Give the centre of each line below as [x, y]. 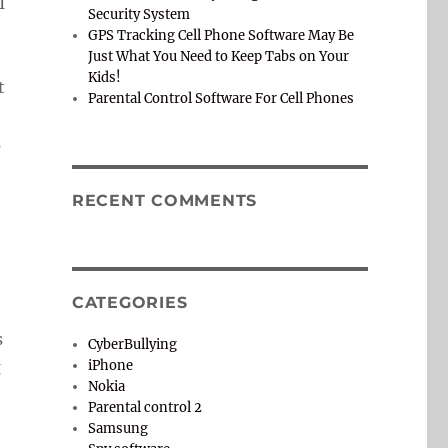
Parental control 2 [145, 408]
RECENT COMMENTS [164, 201]
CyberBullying [133, 345]
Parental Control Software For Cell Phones [221, 99]
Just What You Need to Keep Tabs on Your [219, 57]
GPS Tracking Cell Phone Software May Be [221, 36]
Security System [139, 15]
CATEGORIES [129, 303]
